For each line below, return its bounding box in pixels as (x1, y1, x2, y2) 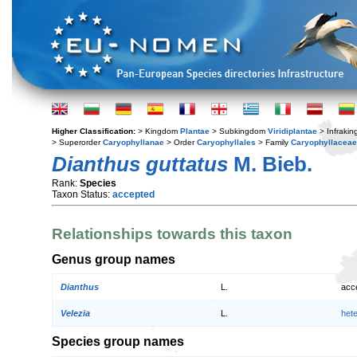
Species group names (52, 334, 184, 349)
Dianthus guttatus (52, 152, 228, 176)
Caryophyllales (197, 138, 256, 147)
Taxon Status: (52, 189, 112, 200)
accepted (112, 189, 155, 200)
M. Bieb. (228, 152, 312, 176)
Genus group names (52, 251, 175, 266)
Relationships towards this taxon (52, 226, 292, 243)
